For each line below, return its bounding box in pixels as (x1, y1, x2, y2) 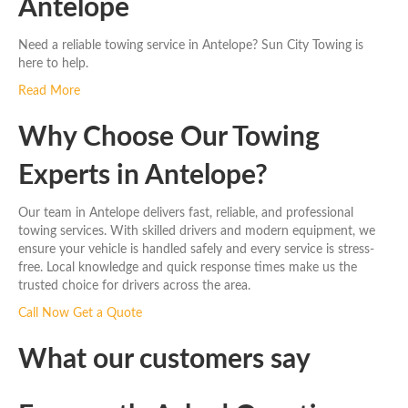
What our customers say (18, 345, 311, 373)
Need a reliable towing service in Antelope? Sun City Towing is (18, 38, 363, 52)
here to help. (18, 56, 88, 70)
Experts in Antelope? (18, 161, 268, 189)
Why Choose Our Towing (18, 123, 320, 151)
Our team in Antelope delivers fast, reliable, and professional (18, 206, 353, 219)
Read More (18, 84, 80, 97)
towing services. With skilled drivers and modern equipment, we (18, 224, 375, 238)
